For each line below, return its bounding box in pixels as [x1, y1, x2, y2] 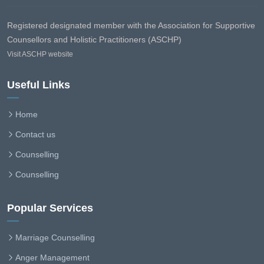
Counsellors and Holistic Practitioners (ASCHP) [7, 35, 181, 45]
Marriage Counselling [15, 233, 95, 243]
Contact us [15, 130, 55, 140]
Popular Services [7, 202, 93, 214]
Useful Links [7, 79, 70, 91]
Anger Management [15, 253, 90, 263]
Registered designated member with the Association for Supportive [7, 21, 255, 31]
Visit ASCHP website [7, 50, 73, 59]
